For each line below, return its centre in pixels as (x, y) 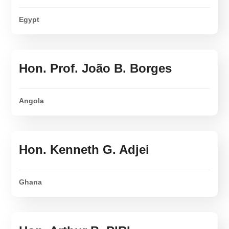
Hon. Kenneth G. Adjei (84, 150)
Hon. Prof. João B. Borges (96, 68)
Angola (32, 101)
